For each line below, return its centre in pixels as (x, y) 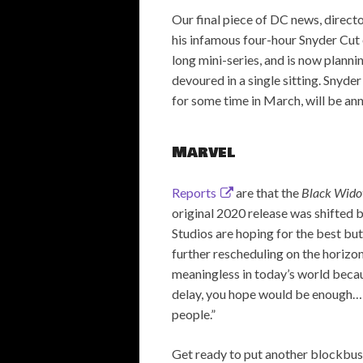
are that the (267, 192)
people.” (194, 314)
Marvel (204, 152)
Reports (194, 192)
